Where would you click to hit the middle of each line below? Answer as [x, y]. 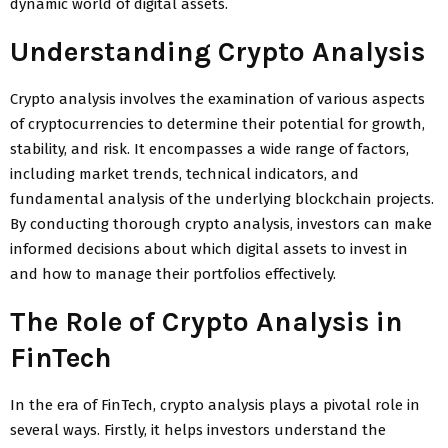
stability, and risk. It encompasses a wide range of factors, [209, 148]
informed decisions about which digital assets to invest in [209, 248]
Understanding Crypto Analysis [217, 51]
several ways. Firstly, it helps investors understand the [198, 429]
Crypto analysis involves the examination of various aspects [217, 98]
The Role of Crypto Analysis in [206, 321]
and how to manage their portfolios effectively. [173, 273]
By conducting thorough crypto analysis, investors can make [221, 223]
